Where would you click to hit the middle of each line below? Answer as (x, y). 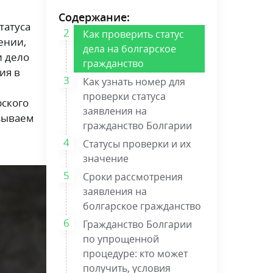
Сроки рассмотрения (133, 176)
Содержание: (94, 17)
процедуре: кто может (135, 253)
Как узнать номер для (134, 81)
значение (106, 158)
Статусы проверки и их (137, 144)
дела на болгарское (129, 48)
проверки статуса (124, 96)
